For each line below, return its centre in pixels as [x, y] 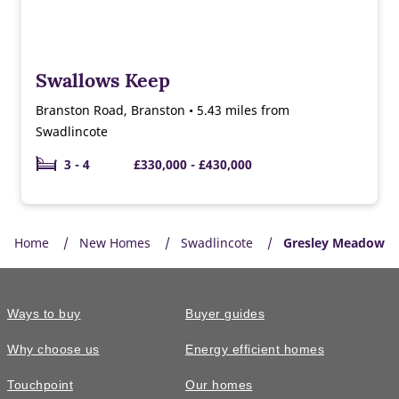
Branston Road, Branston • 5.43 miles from [163, 110]
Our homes [219, 385]
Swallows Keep [103, 80]
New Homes [115, 242]
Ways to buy [44, 313]
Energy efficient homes [255, 349]
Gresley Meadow [334, 242]
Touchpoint [40, 385]
